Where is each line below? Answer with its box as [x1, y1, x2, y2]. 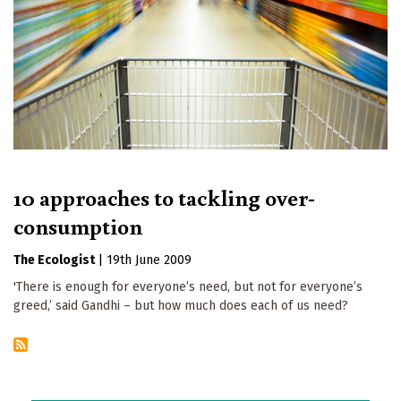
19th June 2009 [107, 252, 192, 269]
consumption [13, 210, 142, 242]
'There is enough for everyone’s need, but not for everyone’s [13, 279, 363, 295]
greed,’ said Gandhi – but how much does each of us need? [13, 298, 348, 314]
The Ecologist [13, 252, 95, 269]
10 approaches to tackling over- [13, 182, 315, 213]
